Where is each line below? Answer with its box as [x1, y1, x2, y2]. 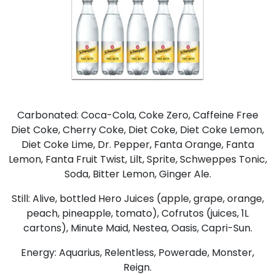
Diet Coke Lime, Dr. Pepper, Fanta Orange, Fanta [21, 137, 254, 152]
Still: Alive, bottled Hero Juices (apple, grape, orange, [11, 191, 264, 206]
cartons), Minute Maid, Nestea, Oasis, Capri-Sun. [23, 220, 252, 235]
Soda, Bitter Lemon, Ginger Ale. [64, 166, 211, 181]
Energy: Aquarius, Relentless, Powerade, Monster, [21, 245, 254, 260]
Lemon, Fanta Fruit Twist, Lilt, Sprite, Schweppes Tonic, [8, 152, 267, 166]
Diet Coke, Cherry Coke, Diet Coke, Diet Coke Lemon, [11, 122, 264, 137]
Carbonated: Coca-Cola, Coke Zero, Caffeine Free [17, 107, 258, 122]
